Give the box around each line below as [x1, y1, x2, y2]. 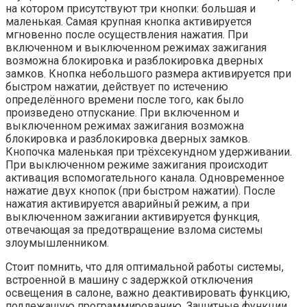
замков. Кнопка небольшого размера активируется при [5, 67, 291, 81]
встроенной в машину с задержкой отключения [5, 273, 253, 287]
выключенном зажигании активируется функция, [5, 210, 260, 224]
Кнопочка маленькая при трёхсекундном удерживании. [5, 145, 292, 159]
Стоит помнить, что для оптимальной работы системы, [5, 260, 284, 274]
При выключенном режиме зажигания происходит [5, 158, 268, 172]
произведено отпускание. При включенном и [5, 106, 239, 120]
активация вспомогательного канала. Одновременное [5, 171, 284, 185]
